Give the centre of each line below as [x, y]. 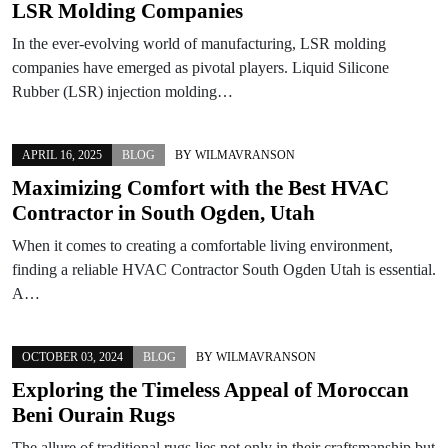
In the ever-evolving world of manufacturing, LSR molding [199, 43]
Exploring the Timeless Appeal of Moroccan [210, 389]
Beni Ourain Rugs [93, 414]
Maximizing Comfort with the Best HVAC [200, 187]
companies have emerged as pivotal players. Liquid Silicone [200, 67]
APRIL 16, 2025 [62, 154]
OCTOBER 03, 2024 [72, 356]
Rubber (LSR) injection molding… [122, 91]
